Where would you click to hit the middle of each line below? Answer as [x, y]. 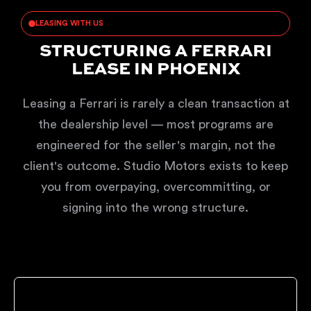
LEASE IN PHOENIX [155, 70]
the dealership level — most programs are [155, 124]
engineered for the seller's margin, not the [155, 145]
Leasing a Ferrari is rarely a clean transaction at [155, 103]
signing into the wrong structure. [155, 208]
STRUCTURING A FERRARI [155, 52]
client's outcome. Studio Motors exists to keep [155, 166]
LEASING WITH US [69, 23]
